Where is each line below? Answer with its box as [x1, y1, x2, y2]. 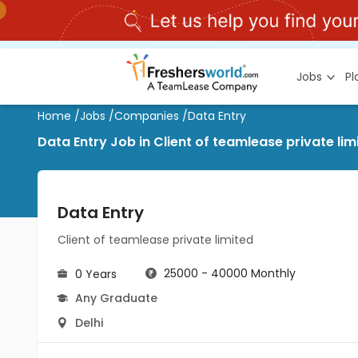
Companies [114, 108, 179, 124]
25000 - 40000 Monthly [164, 265, 296, 281]
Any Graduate [75, 290, 157, 306]
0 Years [75, 266, 117, 282]
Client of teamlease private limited [58, 232, 253, 248]
